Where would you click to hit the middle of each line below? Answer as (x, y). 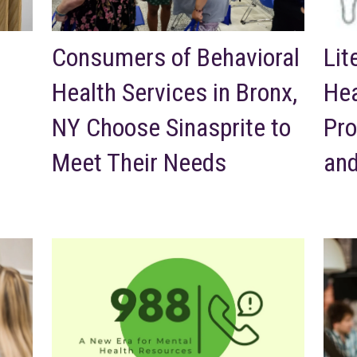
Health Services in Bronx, (175, 92)
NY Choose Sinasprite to (171, 127)
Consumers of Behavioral (176, 57)
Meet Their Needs (139, 162)
